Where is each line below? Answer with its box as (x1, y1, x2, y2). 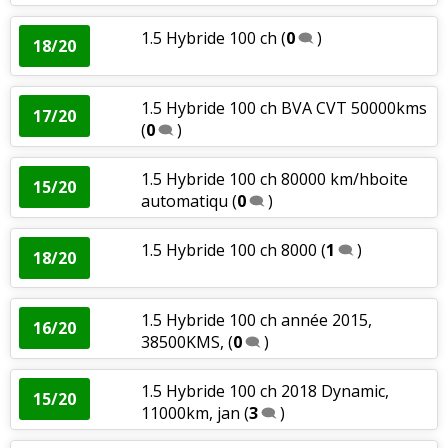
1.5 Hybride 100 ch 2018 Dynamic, (140, 379, 389, 402)
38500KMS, (140, 330, 228, 353)
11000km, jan (140, 401, 240, 424)
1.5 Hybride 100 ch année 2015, (140, 308, 372, 331)
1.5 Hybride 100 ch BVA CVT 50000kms (140, 96, 427, 119)
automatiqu (140, 189, 228, 212)
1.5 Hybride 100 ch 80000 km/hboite (140, 167, 408, 190)
